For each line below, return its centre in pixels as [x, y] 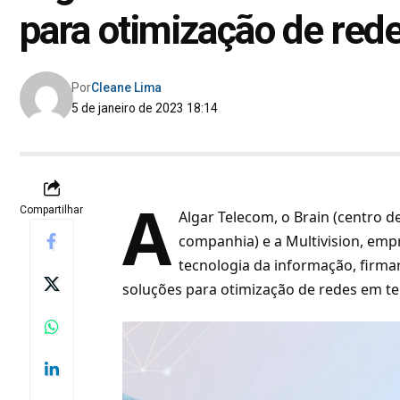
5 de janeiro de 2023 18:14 [145, 108]
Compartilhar [51, 210]
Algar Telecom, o [237, 217]
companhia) [219, 242]
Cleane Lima [127, 88]
